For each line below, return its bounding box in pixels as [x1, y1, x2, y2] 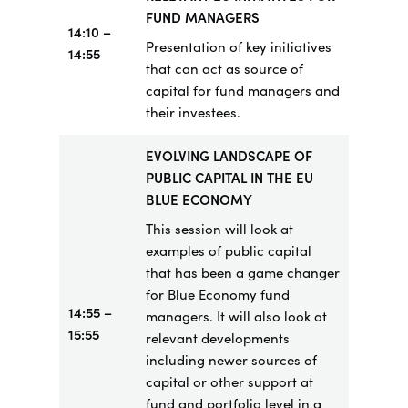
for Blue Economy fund [145, 286, 290, 303]
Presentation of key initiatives [145, 38, 331, 56]
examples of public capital [145, 242, 311, 260]
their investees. [145, 104, 240, 121]
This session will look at [145, 220, 293, 238]
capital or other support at [145, 373, 313, 391]
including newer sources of [145, 352, 317, 369]
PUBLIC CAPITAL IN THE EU [145, 169, 313, 187]
